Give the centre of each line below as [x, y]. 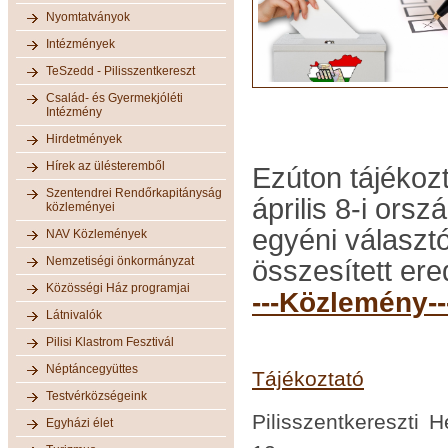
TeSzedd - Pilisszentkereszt [120, 70]
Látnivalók [74, 314]
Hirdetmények [84, 138]
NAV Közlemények [96, 233]
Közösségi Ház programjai [118, 287]
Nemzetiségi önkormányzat [120, 260]
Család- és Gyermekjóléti [114, 97]
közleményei [80, 206]
